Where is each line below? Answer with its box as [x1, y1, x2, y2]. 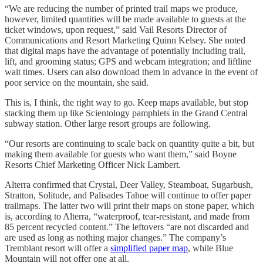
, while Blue [188, 242, 233, 253]
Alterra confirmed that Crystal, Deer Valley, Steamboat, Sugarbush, [5, 179, 253, 190]
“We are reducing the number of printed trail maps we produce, [5, 3, 238, 14]
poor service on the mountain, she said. [5, 77, 149, 87]
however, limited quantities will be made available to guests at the [5, 14, 246, 24]
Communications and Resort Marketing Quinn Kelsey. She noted [5, 35, 245, 45]
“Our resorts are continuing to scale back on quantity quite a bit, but [5, 138, 254, 149]
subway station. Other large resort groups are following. [5, 118, 211, 129]
